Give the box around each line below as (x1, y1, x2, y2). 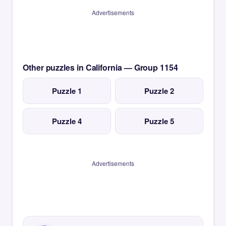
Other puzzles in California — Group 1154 (23, 62, 178, 73)
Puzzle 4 (52, 116, 82, 127)
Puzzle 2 (144, 85, 174, 96)
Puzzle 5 (144, 116, 174, 127)
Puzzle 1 (52, 85, 82, 96)
